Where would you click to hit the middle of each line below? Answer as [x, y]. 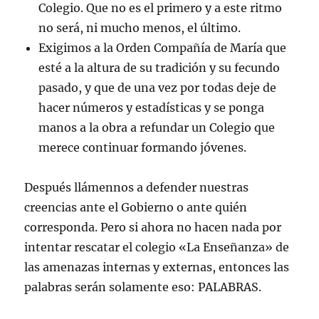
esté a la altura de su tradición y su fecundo [159, 67]
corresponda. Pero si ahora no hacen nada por [153, 227]
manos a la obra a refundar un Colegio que [157, 127]
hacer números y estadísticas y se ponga [152, 107]
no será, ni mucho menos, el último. [140, 27]
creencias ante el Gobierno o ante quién [136, 207]
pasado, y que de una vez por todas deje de [158, 87]
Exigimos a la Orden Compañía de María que [163, 47]
